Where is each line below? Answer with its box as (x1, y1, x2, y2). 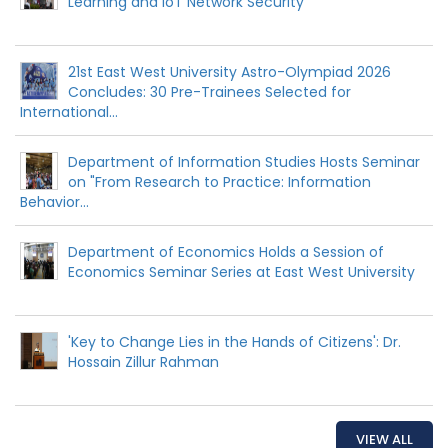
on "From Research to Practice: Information (68, 171, 371, 192)
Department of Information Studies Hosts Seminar (68, 151, 420, 172)
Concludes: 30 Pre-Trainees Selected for (68, 81, 351, 102)
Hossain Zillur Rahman (68, 351, 219, 372)
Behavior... (20, 191, 89, 212)
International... (20, 101, 118, 122)
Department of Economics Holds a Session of (68, 241, 384, 262)
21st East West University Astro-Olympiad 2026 (68, 61, 391, 82)
